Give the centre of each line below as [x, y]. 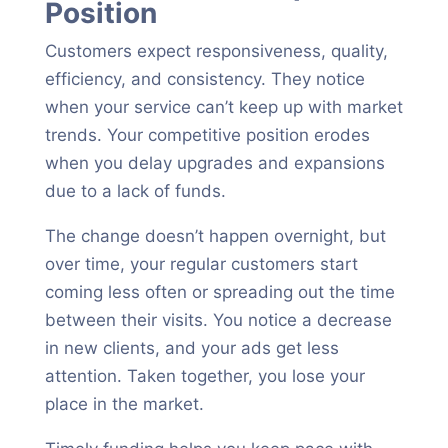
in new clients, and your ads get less [191, 348]
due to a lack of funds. [135, 191]
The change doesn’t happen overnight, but [215, 236]
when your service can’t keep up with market [223, 107]
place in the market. [124, 404]
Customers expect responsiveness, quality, [216, 51]
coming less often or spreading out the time [219, 292]
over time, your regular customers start [201, 264]
